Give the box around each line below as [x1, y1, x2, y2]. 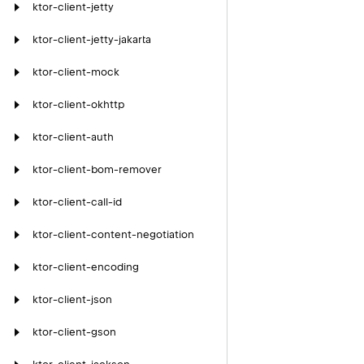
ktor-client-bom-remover [32, 163, 162, 175]
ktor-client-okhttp [32, 98, 124, 110]
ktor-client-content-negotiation [32, 228, 194, 240]
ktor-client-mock [32, 66, 119, 78]
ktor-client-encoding [32, 261, 139, 273]
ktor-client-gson [32, 326, 116, 338]
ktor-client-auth [32, 131, 114, 143]
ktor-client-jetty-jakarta [32, 33, 151, 45]
